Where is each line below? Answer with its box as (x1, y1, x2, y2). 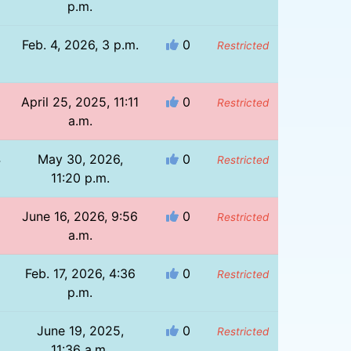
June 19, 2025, (36, 322, 124, 338)
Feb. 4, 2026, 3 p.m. (21, 36, 139, 52)
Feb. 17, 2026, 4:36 (24, 265, 136, 281)
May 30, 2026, (37, 150, 123, 167)
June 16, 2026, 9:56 (22, 208, 139, 224)
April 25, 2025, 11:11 (21, 93, 139, 110)
